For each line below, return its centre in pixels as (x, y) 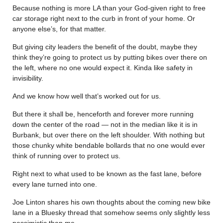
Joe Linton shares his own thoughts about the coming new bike (111, 202)
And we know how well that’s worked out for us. (87, 96)
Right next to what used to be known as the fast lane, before (107, 173)
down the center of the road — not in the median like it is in (105, 124)
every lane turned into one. (55, 184)
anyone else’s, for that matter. (59, 29)
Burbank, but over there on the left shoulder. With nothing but (109, 135)
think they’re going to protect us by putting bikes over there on (110, 57)
